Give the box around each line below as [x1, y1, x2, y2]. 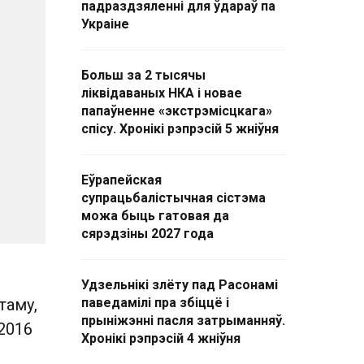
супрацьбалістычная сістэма [81, 190, 266, 206]
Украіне [81, 16, 129, 32]
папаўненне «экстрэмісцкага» [81, 103, 272, 119]
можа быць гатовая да [81, 208, 229, 223]
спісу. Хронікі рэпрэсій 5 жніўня [81, 121, 279, 136]
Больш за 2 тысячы [81, 67, 206, 83]
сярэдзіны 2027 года [81, 226, 214, 241]
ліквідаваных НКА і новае [81, 85, 242, 101]
